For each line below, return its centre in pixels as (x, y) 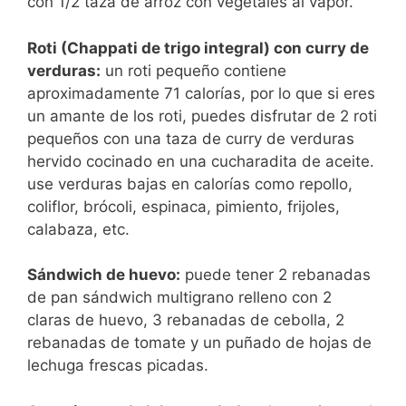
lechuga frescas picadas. (118, 366)
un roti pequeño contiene (193, 70)
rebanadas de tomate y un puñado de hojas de (199, 343)
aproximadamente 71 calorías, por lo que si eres (201, 93)
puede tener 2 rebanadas (275, 275)
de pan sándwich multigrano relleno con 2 (179, 298)
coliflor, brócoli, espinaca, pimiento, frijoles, (184, 206)
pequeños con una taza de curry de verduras (191, 138)
